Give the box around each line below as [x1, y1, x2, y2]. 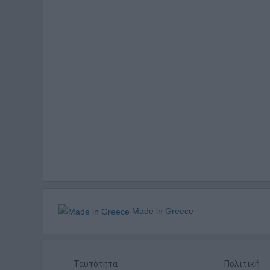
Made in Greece [130, 206, 193, 216]
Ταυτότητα [74, 259, 118, 269]
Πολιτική [224, 259, 260, 269]
